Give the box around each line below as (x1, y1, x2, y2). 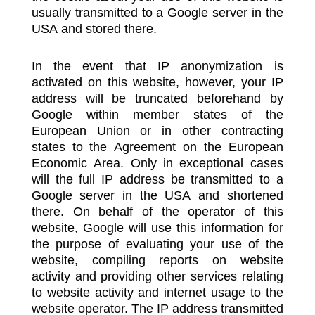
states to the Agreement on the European (31, 140, 283, 154)
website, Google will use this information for (31, 221, 283, 235)
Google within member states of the (31, 108, 283, 122)
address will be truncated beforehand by (31, 91, 283, 105)
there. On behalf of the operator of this (31, 205, 283, 219)
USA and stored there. (31, 22, 157, 36)
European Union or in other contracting (31, 124, 283, 138)
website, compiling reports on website (31, 253, 283, 267)
